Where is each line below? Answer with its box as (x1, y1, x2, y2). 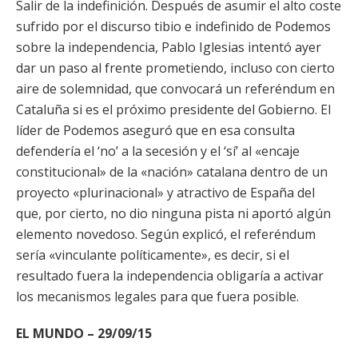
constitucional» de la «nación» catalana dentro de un (16, 163, 328, 181)
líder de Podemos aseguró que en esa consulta (16, 121, 295, 139)
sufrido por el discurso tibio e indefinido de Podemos (16, 18, 331, 35)
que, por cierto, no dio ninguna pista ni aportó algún (16, 205, 331, 222)
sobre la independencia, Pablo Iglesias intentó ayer (16, 38, 321, 56)
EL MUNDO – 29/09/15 (16, 324, 152, 342)
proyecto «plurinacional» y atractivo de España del (16, 184, 315, 201)
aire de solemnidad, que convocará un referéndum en (16, 80, 335, 97)
